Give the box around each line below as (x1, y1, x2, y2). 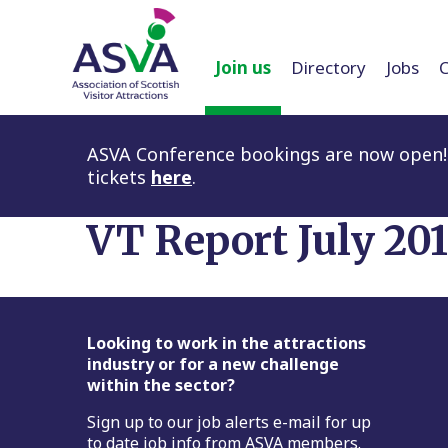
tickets (87, 164, 151, 189)
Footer (66, 328, 170, 369)
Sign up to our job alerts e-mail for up (87, 410, 371, 433)
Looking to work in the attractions (87, 331, 366, 354)
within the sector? (87, 373, 235, 396)
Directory (291, 55, 366, 79)
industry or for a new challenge (87, 352, 339, 375)
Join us (215, 55, 271, 79)
